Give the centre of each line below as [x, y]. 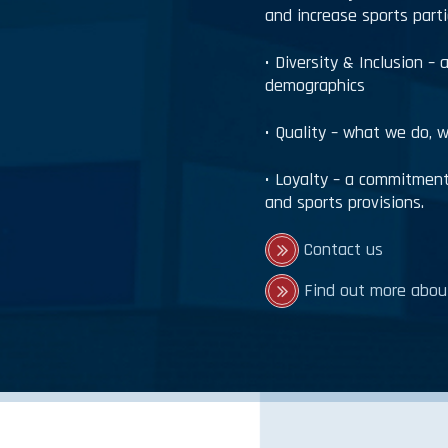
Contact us [344, 249]
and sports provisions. [345, 202]
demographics [315, 85]
